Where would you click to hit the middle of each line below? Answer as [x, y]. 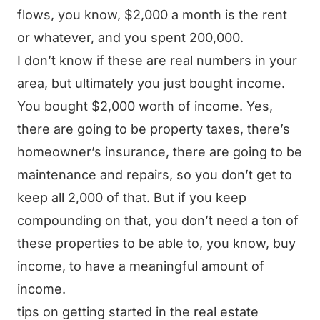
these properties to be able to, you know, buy [156, 243]
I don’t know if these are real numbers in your [157, 60]
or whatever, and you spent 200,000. [130, 37]
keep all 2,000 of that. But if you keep [132, 197]
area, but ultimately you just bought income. [151, 83]
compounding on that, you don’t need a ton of [158, 220]
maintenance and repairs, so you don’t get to [155, 175]
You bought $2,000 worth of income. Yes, [145, 106]
